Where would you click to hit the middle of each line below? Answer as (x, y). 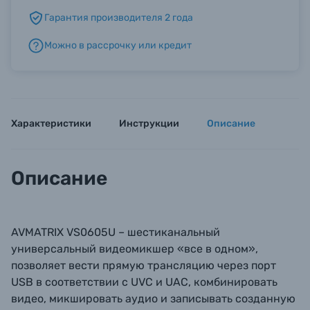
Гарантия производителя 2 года (119, 18)
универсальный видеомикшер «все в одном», (135, 249)
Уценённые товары (73, 79)
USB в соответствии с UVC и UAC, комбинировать (144, 282)
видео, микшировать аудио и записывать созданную (153, 299)
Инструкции (149, 124)
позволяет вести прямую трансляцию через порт (144, 265)
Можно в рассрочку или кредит (118, 45)
